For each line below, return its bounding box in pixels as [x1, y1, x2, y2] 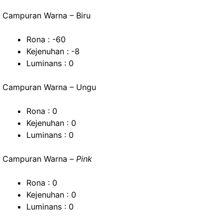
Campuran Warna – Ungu [2, 82, 96, 92]
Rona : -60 [26, 34, 66, 44]
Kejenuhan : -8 [26, 46, 80, 56]
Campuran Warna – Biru [2, 10, 91, 20]
